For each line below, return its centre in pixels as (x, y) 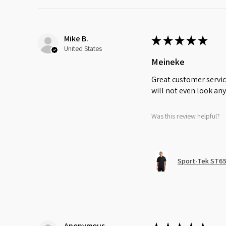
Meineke (168, 62)
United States (83, 48)
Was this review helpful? (185, 116)
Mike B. (76, 38)
